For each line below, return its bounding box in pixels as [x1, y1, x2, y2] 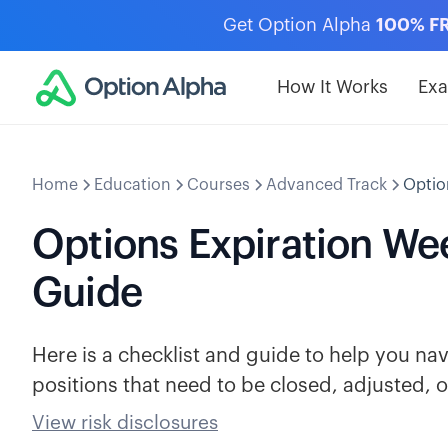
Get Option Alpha [223, 16, 376, 34]
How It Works [277, 78, 388, 96]
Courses [187, 177, 250, 193]
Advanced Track [266, 177, 387, 193]
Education [94, 177, 171, 193]
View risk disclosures [32, 413, 218, 432]
